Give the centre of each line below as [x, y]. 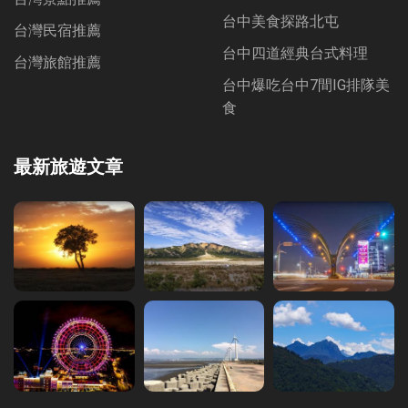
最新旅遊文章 [68, 167]
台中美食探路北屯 [280, 21]
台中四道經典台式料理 [295, 53]
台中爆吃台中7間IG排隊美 [306, 85]
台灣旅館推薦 [57, 62]
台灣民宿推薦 [57, 31]
